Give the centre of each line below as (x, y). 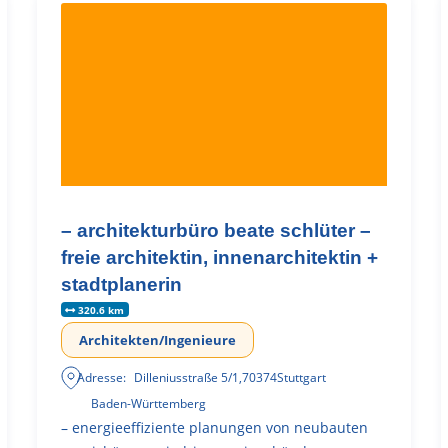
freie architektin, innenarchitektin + (220, 257)
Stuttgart (301, 377)
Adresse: (101, 377)
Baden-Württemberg (149, 403)
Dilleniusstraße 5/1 (186, 377)
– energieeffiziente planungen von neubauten (215, 427)
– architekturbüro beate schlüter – (216, 230)
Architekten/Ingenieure (158, 339)
